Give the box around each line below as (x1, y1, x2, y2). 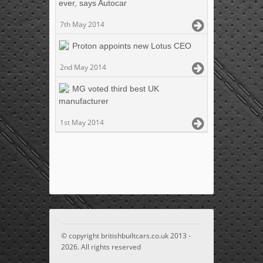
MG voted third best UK (72, 83, 159, 93)
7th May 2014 (60, 19, 104, 29)
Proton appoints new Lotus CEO (72, 41, 191, 50)
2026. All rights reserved (61, 241, 141, 252)
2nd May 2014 (60, 62, 106, 72)
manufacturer (59, 96, 109, 106)
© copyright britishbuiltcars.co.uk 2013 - (61, 230, 191, 241)
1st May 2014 (60, 117, 104, 127)
